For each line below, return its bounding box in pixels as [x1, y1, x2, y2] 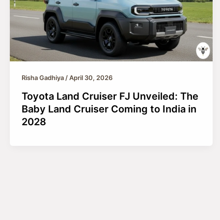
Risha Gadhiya [22, 74, 65, 82]
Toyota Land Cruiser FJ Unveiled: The [22, 90, 198, 103]
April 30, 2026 [69, 74, 112, 82]
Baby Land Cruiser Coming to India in [22, 103, 196, 115]
